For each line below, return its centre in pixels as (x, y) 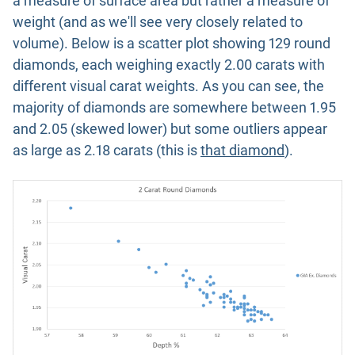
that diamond (242, 151)
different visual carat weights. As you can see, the (168, 86)
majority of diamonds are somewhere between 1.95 (174, 108)
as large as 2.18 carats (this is (107, 151)
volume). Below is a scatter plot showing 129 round (172, 44)
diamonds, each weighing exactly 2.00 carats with (169, 65)
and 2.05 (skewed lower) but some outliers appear (170, 129)
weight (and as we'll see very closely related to (158, 22)
